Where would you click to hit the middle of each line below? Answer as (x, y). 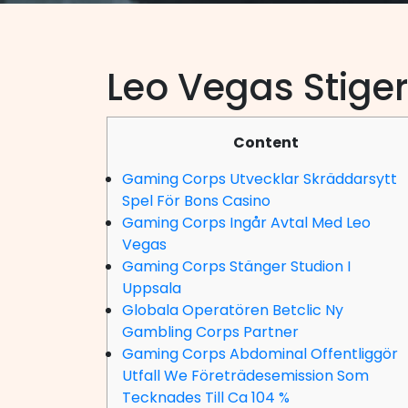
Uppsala (152, 288)
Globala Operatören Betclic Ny (233, 310)
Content (266, 143)
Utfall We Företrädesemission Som (245, 376)
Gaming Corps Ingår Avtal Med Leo (246, 223)
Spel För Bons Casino (196, 201)
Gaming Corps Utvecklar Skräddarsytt (260, 179)
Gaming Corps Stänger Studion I (236, 266)
